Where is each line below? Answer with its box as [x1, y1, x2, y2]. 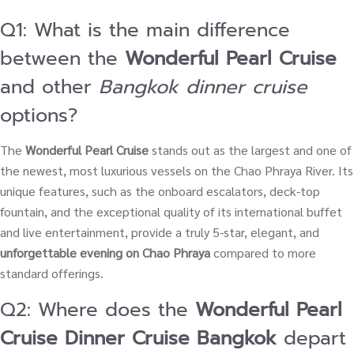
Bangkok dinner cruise [99, 72, 307, 101]
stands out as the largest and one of [149, 141, 352, 158]
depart [277, 323, 346, 352]
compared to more [210, 243, 316, 261]
